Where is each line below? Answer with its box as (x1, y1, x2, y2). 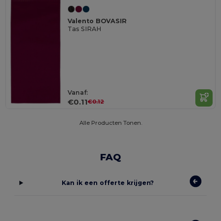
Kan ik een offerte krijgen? (62, 179, 154, 187)
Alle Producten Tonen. (79, 119, 142, 127)
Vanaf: (68, 88, 88, 96)
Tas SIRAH (68, 25, 102, 33)
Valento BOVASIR (68, 17, 127, 25)
